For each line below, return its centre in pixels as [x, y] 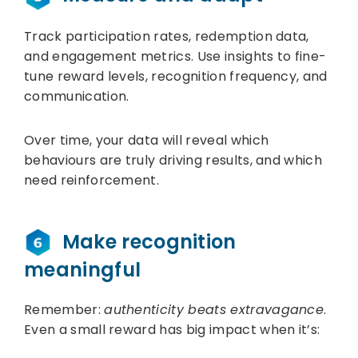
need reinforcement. [92, 180]
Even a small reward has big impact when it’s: [172, 330]
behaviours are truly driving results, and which [173, 160]
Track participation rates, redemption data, [167, 36]
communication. [77, 96]
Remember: [64, 310]
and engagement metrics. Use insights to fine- [175, 56]
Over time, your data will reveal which [147, 140]
